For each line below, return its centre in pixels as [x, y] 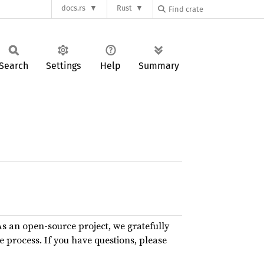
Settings [63, 66]
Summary [159, 66]
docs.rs [74, 8]
